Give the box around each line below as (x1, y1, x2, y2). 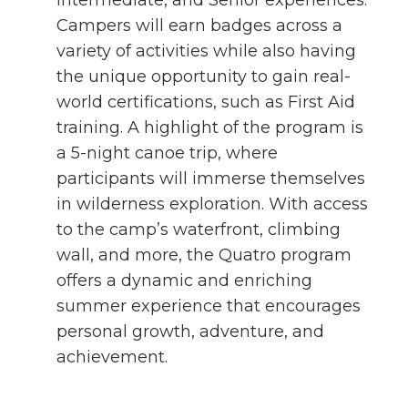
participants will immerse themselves (56, 168, 365, 189)
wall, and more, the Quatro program (56, 245, 352, 265)
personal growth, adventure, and (56, 321, 324, 342)
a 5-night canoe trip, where (56, 143, 278, 163)
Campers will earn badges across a (56, 15, 342, 36)
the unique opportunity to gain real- (56, 66, 351, 87)
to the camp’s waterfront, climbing (56, 219, 341, 240)
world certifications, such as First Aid (56, 92, 355, 112)
